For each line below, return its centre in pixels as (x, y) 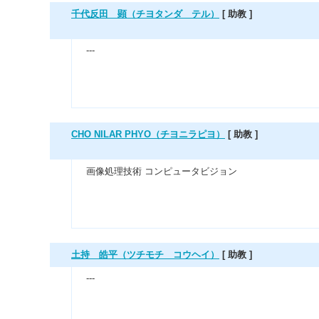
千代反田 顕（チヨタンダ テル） (145, 14)
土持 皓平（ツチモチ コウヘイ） (145, 255)
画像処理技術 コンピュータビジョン (162, 171)
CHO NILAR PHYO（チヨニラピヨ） (148, 134)
